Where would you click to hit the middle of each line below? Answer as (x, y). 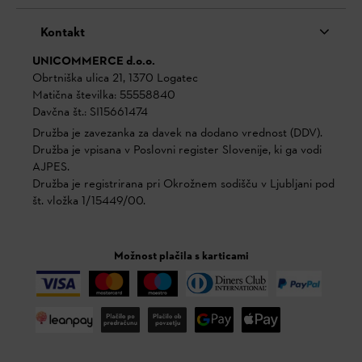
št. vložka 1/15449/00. (89, 202)
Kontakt (63, 33)
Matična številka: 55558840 (104, 96)
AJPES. (51, 168)
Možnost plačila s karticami (181, 257)
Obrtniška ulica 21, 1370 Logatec (115, 79)
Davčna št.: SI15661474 (90, 113)
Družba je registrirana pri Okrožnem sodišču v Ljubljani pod (183, 185)
